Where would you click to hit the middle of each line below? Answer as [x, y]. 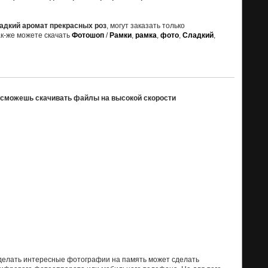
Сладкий [198, 36]
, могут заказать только [146, 26]
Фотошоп [88, 36]
